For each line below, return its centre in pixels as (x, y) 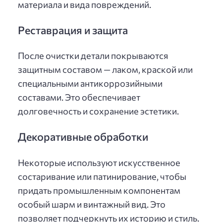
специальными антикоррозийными (90, 83)
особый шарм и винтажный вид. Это (92, 204)
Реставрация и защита (73, 29)
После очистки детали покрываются (93, 56)
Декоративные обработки (83, 137)
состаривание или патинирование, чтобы (102, 176)
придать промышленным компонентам (99, 190)
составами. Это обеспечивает (79, 97)
